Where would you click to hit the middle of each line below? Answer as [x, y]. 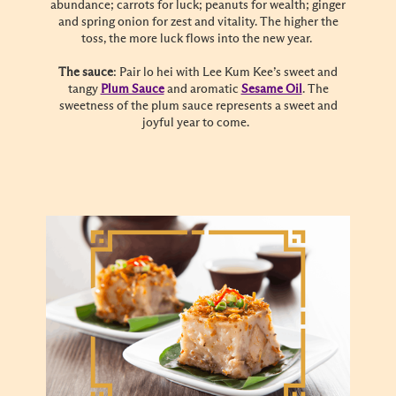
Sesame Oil [271, 89]
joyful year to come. [198, 122]
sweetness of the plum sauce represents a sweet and [198, 106]
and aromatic [202, 89]
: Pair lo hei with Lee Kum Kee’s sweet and [225, 72]
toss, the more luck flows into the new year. [198, 38]
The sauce [86, 72]
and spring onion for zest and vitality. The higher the [198, 22]
